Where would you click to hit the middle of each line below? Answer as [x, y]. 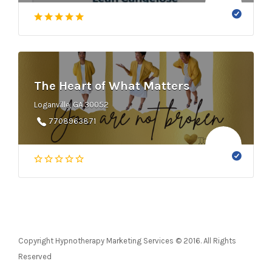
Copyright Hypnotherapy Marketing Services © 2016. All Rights [127, 240]
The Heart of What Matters [112, 86]
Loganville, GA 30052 [71, 104]
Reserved [35, 256]
